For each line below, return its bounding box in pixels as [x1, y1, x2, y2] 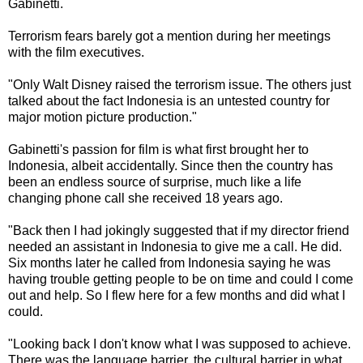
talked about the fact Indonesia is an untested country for [8, 93, 330, 108]
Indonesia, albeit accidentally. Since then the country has [8, 158, 333, 173]
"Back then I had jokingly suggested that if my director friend [8, 223, 349, 237]
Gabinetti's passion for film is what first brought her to [8, 142, 309, 156]
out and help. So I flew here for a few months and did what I [8, 288, 345, 302]
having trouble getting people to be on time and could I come [8, 271, 353, 286]
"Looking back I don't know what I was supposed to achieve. [8, 336, 351, 351]
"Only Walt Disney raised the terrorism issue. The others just [8, 77, 351, 92]
